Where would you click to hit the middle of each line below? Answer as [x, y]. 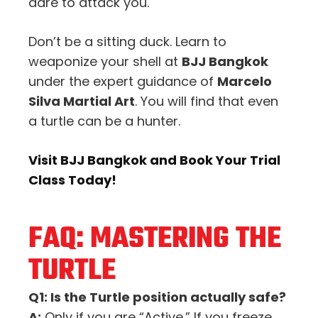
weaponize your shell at [105, 61]
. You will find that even [207, 101]
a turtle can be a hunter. [104, 121]
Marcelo [245, 81]
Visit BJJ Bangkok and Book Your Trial [154, 160]
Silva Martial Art [82, 101]
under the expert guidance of [123, 81]
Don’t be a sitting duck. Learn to [127, 41]
